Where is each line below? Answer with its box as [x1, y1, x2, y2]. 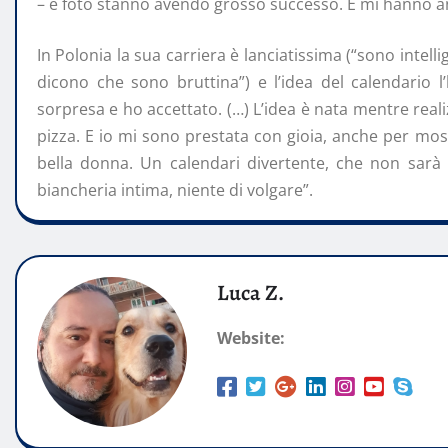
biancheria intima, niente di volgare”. [37, 178, 313, 201]
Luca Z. [217, 277, 284, 308]
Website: [217, 326, 285, 349]
